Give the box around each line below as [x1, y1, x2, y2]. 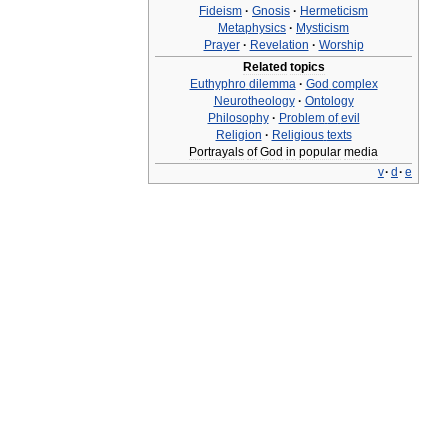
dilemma [248, 77, 296, 91]
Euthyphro [189, 77, 246, 91]
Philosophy [207, 111, 269, 125]
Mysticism [296, 21, 349, 35]
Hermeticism [300, 4, 368, 18]
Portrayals [189, 145, 244, 159]
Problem [278, 111, 325, 125]
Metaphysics [218, 21, 286, 35]
